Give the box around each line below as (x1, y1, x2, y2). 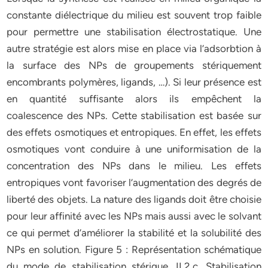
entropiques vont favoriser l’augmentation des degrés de (7, 176, 261, 188)
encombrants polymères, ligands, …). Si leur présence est (7, 76, 261, 88)
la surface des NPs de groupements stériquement (7, 59, 261, 71)
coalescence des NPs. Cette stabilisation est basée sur (7, 109, 261, 121)
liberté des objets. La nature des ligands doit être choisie (7, 193, 261, 205)
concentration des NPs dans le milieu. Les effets (7, 160, 261, 172)
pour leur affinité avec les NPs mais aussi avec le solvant (7, 210, 261, 222)
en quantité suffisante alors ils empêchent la (7, 93, 261, 105)
